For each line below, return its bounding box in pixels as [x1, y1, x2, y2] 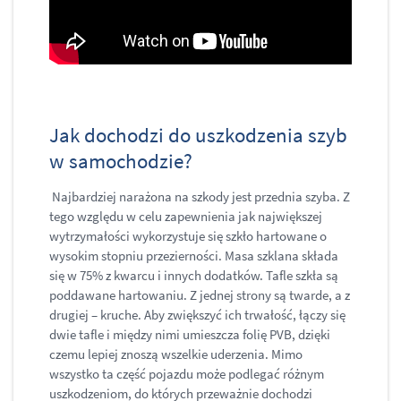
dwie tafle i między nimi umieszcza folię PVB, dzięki [49, 326, 330, 344]
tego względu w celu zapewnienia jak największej [49, 208, 322, 226]
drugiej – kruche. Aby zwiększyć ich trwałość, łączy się [49, 306, 346, 324]
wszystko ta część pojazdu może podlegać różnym [49, 365, 324, 383]
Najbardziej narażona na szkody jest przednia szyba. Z [49, 188, 350, 206]
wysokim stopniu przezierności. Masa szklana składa [49, 247, 338, 265]
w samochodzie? [49, 148, 197, 175]
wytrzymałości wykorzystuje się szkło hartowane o [49, 227, 327, 245]
